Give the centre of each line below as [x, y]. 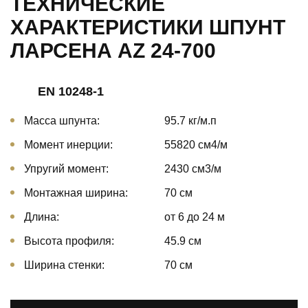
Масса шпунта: [62, 121]
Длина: [42, 217]
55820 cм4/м [196, 145]
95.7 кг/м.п [190, 121]
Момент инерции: [68, 145]
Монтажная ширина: [76, 193]
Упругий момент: [66, 169]
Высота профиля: [69, 241]
